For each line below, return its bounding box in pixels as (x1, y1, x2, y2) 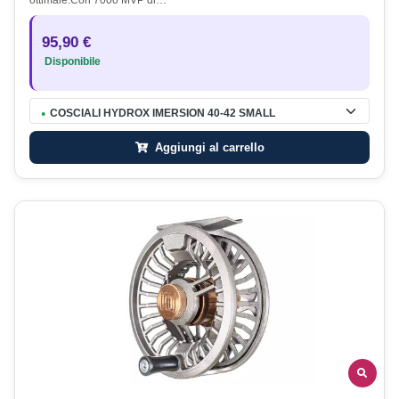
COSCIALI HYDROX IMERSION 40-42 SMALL (50, 108, 275, 119)
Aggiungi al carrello (151, 140, 265, 154)
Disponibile (42, 56, 101, 68)
